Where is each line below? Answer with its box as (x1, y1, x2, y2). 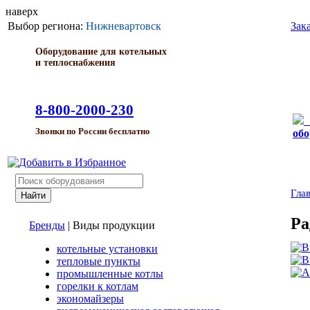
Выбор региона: (8, 20, 86, 32)
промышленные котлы (57, 268, 163, 280)
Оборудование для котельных (35, 46, 167, 57)
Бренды (29, 219, 65, 231)
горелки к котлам (57, 280, 138, 292)
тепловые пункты (57, 255, 140, 267)
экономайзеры (57, 293, 124, 304)
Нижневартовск (86, 20, 161, 32)
